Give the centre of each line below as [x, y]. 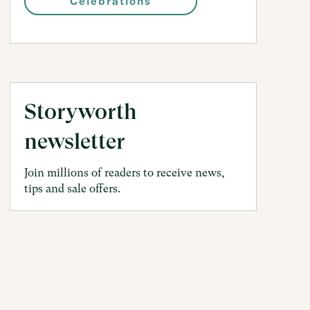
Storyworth [81, 112]
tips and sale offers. [73, 189]
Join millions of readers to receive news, [125, 173]
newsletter [75, 142]
